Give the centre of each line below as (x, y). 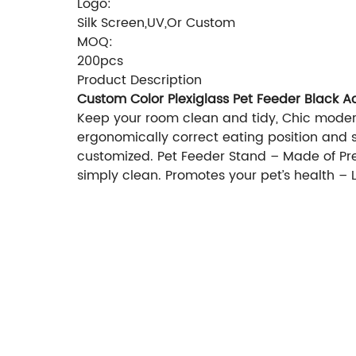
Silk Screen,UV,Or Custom (156, 23)
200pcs (100, 61)
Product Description (139, 80)
